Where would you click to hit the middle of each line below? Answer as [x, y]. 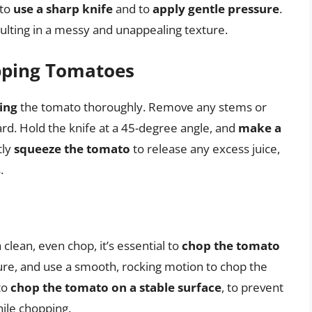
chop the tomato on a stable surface [116, 287]
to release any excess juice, [205, 149]
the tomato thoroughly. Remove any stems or [142, 107]
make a [260, 128]
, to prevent [252, 287]
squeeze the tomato [72, 149]
